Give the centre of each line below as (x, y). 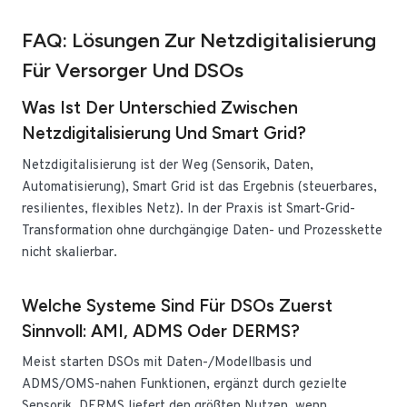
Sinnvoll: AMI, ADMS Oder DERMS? (161, 331)
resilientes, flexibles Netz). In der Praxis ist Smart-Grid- (189, 209)
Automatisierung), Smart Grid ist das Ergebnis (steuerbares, (199, 187)
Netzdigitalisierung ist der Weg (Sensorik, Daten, (168, 165)
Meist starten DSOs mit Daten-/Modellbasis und (167, 363)
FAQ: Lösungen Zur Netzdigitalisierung (199, 40)
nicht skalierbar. (69, 253)
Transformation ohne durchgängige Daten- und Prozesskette (202, 231)
